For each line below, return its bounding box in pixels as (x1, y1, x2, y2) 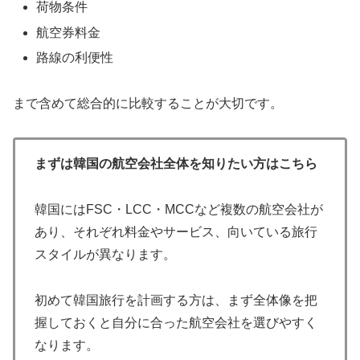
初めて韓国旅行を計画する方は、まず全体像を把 (35, 292, 317, 307)
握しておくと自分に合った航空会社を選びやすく (35, 315, 317, 329)
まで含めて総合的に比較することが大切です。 (13, 96, 283, 110)
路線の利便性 (36, 50, 114, 64)
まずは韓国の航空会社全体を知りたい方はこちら (35, 157, 317, 171)
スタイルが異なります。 (35, 247, 176, 262)
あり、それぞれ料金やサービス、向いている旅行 (35, 225, 317, 239)
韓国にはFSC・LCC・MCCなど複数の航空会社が (35, 202, 323, 217)
